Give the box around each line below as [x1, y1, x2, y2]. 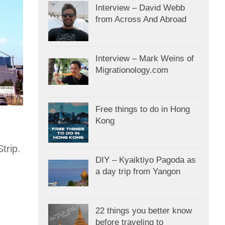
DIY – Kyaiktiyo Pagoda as [95, 155, 196, 165]
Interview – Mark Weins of [95, 53, 194, 63]
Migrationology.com [95, 65, 168, 75]
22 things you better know [95, 205, 192, 215]
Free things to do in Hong [95, 104, 190, 114]
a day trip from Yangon [95, 166, 180, 176]
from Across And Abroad [95, 14, 186, 24]
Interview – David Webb [95, 3, 185, 13]
